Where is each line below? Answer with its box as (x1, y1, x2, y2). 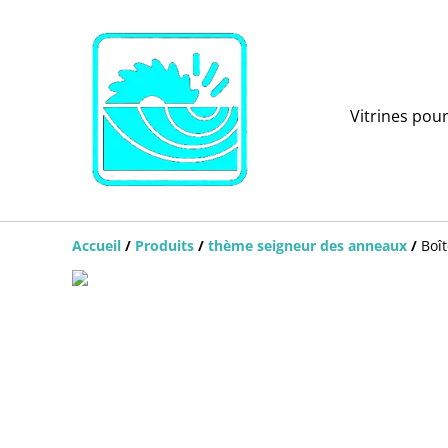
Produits (135, 235, 194, 255)
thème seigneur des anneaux (208, 235, 407, 255)
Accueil (72, 235, 121, 255)
